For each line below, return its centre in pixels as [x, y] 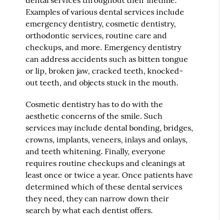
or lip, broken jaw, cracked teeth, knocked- [105, 70]
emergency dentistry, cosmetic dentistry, [101, 23]
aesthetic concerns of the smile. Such [94, 116]
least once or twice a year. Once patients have [110, 175]
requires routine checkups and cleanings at [106, 163]
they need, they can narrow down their [97, 198]
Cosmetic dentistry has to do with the [95, 104]
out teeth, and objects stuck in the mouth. [102, 82]
